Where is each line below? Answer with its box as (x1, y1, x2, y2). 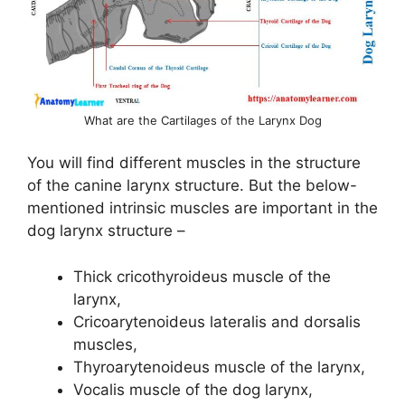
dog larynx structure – (27, 221, 185, 240)
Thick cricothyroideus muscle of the (73, 267, 331, 286)
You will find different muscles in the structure (27, 154, 361, 173)
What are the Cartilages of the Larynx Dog (83, 112, 322, 127)
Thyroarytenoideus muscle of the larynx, (73, 357, 365, 376)
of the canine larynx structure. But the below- (27, 176, 357, 195)
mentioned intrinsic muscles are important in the (27, 199, 378, 218)
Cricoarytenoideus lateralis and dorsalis (73, 312, 361, 331)
